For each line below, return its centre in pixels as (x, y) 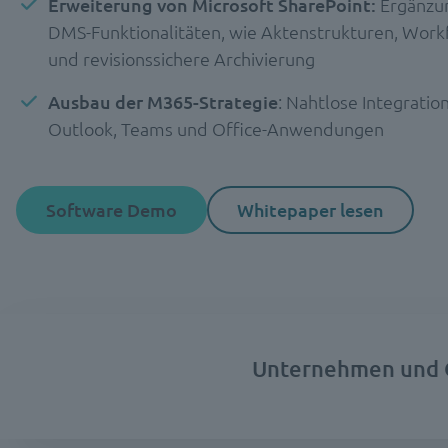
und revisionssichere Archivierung (181, 58)
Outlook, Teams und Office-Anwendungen (216, 128)
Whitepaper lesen (310, 209)
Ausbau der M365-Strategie (163, 101)
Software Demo (111, 209)
